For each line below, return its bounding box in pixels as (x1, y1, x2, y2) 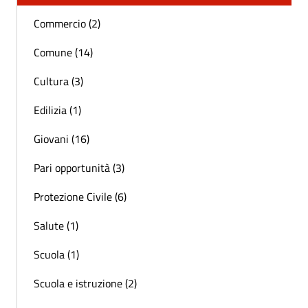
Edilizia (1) (34, 102, 81, 119)
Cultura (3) (34, 73, 83, 90)
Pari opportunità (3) (34, 159, 124, 177)
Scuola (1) (34, 246, 79, 263)
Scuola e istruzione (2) (34, 275, 137, 292)
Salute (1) (34, 217, 78, 234)
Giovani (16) (34, 131, 89, 148)
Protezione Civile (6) (34, 188, 126, 206)
